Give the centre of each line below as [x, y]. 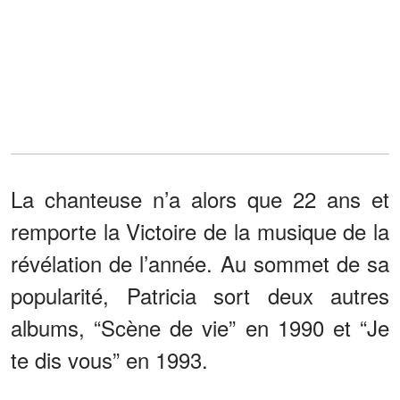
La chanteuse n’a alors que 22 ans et [200, 198]
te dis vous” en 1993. [109, 359]
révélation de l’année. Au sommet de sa [200, 262]
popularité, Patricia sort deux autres [200, 295]
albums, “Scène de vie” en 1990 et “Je [200, 327]
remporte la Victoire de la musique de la [200, 230]
